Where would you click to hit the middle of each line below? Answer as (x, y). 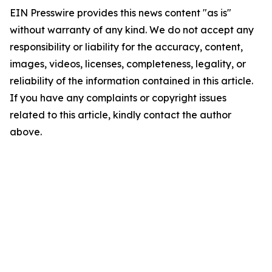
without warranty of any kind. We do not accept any (132, 30)
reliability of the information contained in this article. (131, 81)
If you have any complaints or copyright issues (118, 98)
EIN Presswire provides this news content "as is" (121, 13)
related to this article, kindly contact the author (121, 115)
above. (26, 132)
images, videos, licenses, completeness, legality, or (128, 64)
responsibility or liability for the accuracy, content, (126, 47)
